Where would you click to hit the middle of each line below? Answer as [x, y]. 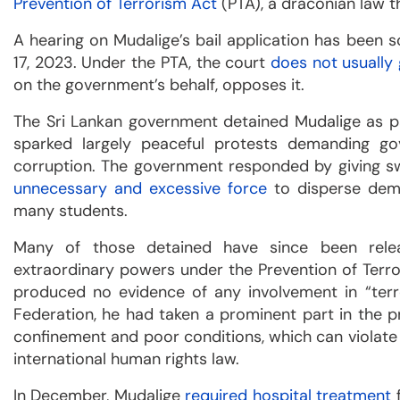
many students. [71, 210]
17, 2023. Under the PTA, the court [142, 62]
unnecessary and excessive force [140, 188]
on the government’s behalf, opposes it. [159, 84]
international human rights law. [126, 358]
